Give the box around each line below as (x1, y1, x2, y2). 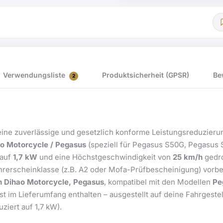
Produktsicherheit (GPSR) (102, 71, 189, 80)
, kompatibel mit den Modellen (104, 177, 213, 187)
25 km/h (173, 152, 203, 162)
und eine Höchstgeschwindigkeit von (37, 152, 173, 162)
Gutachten (135, 38, 173, 48)
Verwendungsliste (3, 71, 67, 79)
